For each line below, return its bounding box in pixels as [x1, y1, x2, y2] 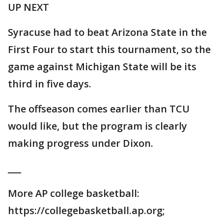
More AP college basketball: [8, 187, 139, 200]
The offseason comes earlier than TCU [8, 102, 190, 116]
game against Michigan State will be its [8, 60, 196, 74]
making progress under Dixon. [8, 137, 153, 150]
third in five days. [8, 77, 91, 91]
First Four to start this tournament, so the [8, 43, 211, 56]
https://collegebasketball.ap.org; [8, 204, 165, 218]
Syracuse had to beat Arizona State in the [8, 26, 207, 39]
